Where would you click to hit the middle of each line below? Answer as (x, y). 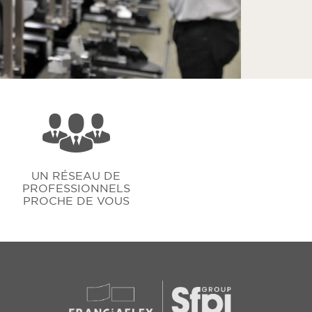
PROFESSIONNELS (76, 188)
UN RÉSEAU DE (76, 175)
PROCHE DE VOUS (76, 200)
